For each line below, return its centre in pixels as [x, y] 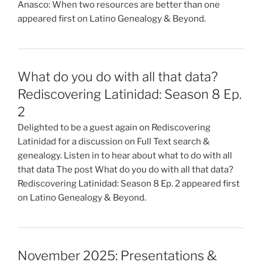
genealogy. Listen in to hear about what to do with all [125, 155]
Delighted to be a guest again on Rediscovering [114, 127]
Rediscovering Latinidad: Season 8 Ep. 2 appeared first [129, 183]
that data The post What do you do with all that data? [125, 169]
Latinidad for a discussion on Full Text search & [114, 141]
